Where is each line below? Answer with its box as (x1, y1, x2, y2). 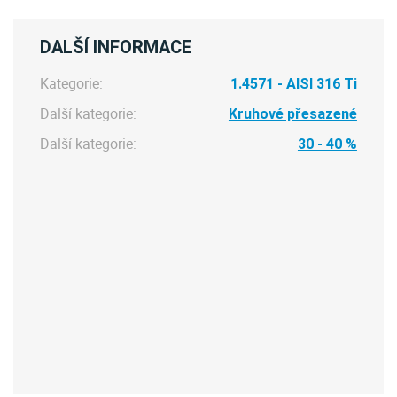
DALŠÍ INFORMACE (39, 36, 191, 58)
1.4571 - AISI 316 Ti (230, 75, 357, 92)
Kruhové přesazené (228, 105, 357, 122)
